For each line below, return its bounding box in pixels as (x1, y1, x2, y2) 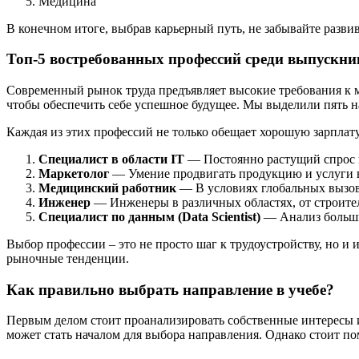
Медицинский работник (38, 180, 176, 195)
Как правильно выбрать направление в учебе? (6, 280, 334, 298)
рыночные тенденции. (6, 251, 129, 265)
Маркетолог (38, 166, 109, 180)
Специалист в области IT (38, 151, 184, 166)
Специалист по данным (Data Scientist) (38, 209, 260, 224)
